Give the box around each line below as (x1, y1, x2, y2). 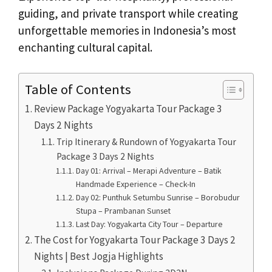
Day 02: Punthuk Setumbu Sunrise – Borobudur (76, 192, 240, 203)
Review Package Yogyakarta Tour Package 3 (34, 102, 223, 116)
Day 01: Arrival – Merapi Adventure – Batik (76, 165, 222, 177)
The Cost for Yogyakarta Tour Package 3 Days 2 (34, 233, 236, 247)
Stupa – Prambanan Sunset (76, 205, 171, 217)
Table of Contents (25, 81, 131, 98)
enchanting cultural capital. (18, 39, 152, 55)
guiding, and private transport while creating (18, 5, 238, 21)
